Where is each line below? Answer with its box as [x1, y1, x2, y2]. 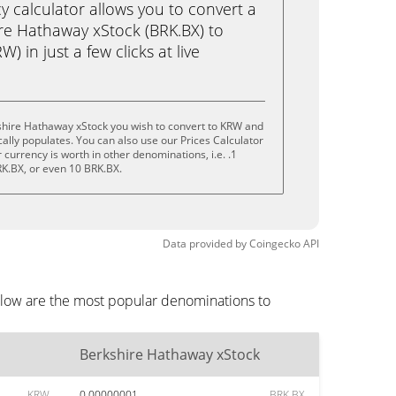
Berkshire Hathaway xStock [80, 345, 260, 364]
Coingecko [249, 236, 301, 251]
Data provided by [163, 236, 247, 251]
